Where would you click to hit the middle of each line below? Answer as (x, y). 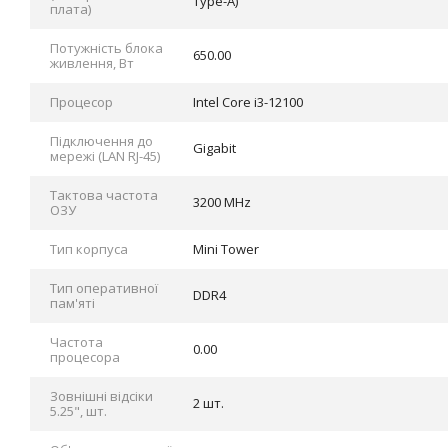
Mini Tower (226, 249)
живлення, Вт (92, 63)
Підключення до (101, 141)
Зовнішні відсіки (101, 396)
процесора (85, 357)
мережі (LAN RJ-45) (105, 156)
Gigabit (214, 148)
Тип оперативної (104, 288)
